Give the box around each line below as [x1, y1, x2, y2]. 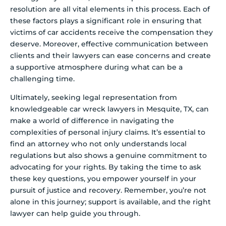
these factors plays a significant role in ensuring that [10, 16, 202, 26]
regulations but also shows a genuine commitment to [10, 151, 207, 160]
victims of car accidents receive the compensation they [10, 28, 213, 37]
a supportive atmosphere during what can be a [10, 63, 183, 72]
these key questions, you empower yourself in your [10, 174, 196, 184]
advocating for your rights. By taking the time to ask [10, 162, 201, 172]
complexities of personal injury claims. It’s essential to [10, 128, 205, 137]
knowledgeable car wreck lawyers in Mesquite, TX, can [10, 104, 209, 114]
